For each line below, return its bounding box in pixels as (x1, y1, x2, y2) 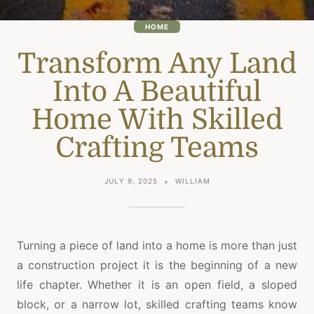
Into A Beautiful (53, 76, 261, 109)
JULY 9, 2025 (104, 177, 158, 186)
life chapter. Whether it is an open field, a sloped (17, 278, 297, 292)
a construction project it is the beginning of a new (17, 258, 297, 273)
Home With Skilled (31, 104, 283, 137)
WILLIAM (175, 177, 210, 186)
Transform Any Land (17, 48, 297, 81)
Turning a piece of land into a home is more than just (17, 238, 297, 253)
